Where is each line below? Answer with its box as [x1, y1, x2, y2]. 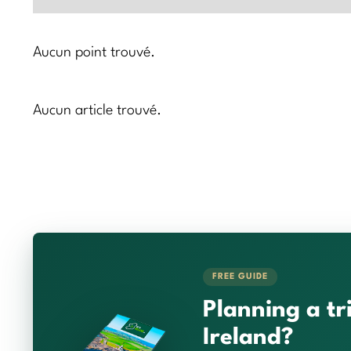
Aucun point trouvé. [33, 45, 155, 60]
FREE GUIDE [212, 273, 268, 282]
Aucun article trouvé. [33, 103, 161, 118]
